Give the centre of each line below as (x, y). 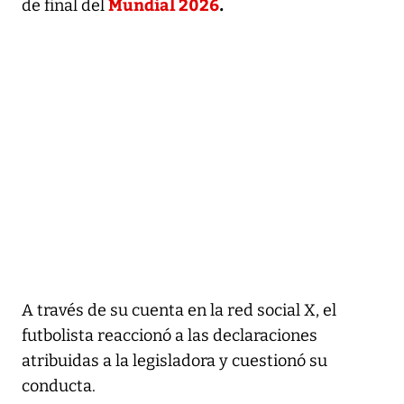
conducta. (59, 386)
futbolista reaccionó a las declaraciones (170, 335)
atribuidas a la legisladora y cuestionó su (174, 360)
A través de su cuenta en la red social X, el (179, 310)
